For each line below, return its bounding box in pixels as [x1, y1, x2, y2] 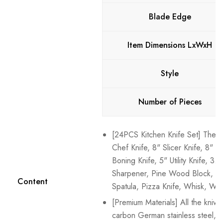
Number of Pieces [138, 96, 202, 108]
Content [17, 175, 48, 187]
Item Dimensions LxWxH [127, 39, 212, 51]
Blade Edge [148, 10, 191, 22]
